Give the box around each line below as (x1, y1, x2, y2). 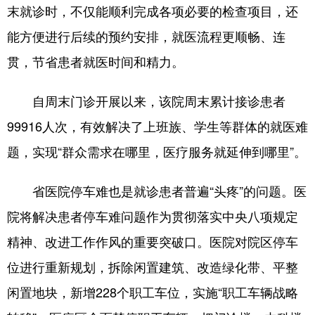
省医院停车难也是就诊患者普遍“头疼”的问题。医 (7, 181, 307, 200)
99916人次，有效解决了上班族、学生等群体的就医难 (7, 117, 308, 135)
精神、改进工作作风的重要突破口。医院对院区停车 (7, 232, 298, 250)
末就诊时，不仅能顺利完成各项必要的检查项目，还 (7, 1, 298, 20)
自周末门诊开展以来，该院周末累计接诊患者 (7, 91, 285, 110)
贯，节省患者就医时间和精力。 (7, 52, 184, 70)
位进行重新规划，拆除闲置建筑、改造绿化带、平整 (7, 257, 298, 276)
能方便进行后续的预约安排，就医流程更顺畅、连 (7, 27, 285, 45)
